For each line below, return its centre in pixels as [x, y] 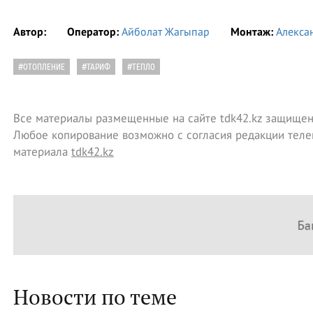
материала [42, 152]
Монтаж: [252, 31]
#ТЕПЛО [141, 67]
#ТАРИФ [96, 67]
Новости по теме [95, 297]
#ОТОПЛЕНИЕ [42, 67]
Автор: [30, 31]
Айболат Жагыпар [166, 31]
